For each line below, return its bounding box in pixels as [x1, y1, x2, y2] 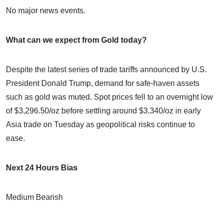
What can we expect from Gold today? [6, 35, 147, 44]
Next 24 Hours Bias [6, 163, 78, 172]
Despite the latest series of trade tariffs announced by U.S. [6, 65, 207, 74]
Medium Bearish [6, 192, 63, 201]
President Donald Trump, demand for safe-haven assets [6, 79, 199, 87]
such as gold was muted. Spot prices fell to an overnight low [6, 92, 213, 101]
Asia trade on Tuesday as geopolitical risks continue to [6, 120, 195, 129]
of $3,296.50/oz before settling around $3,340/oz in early [6, 106, 201, 115]
